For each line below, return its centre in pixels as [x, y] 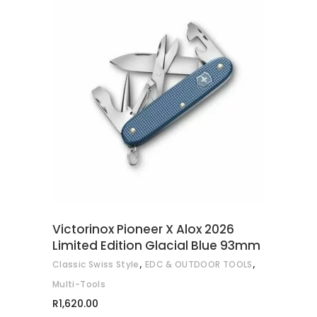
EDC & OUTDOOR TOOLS [198, 265]
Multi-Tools [79, 284]
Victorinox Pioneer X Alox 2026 [143, 230]
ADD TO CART [167, 102]
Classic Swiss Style [96, 265]
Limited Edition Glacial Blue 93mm [156, 246]
